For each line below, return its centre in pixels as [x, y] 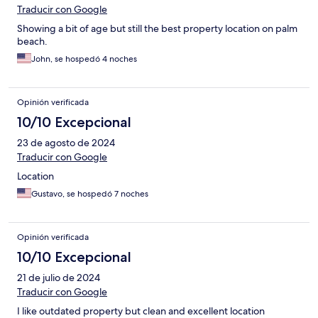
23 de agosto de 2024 [66, 143]
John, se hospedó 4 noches [84, 59]
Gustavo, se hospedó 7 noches [90, 194]
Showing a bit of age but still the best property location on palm [157, 29]
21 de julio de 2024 [59, 278]
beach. [32, 42]
